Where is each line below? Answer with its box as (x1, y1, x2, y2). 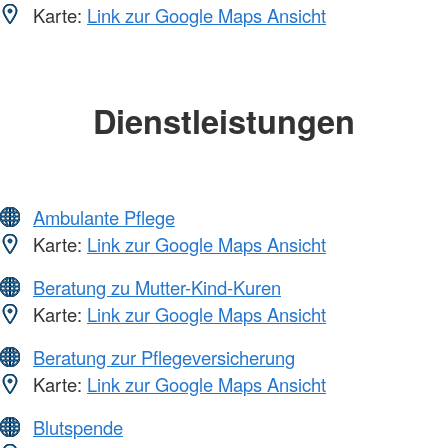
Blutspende (33, 414, 123, 441)
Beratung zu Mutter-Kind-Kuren (33, 274, 281, 301)
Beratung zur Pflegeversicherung (33, 344, 295, 371)
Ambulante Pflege (33, 204, 175, 231)
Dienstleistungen (93, 96, 355, 144)
